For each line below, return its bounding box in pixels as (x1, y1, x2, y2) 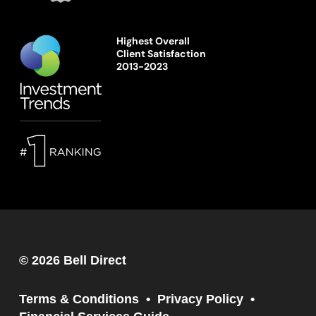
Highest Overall (116, 34, 190, 47)
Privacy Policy (157, 292, 243, 307)
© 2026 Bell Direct (18, 253, 126, 268)
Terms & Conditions (18, 292, 139, 307)
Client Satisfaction (116, 47, 206, 60)
